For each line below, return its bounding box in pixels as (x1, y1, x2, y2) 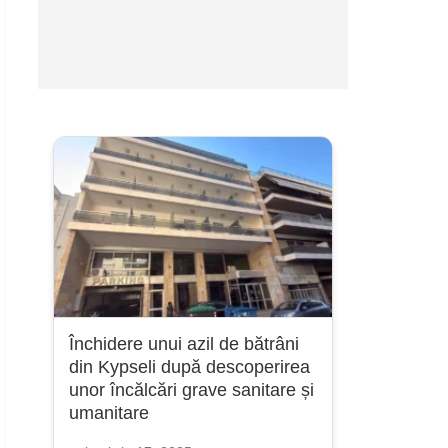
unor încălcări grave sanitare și (68, 380, 314, 400)
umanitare (68, 403, 149, 423)
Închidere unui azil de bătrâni (68, 334, 299, 354)
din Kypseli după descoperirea (68, 357, 310, 377)
